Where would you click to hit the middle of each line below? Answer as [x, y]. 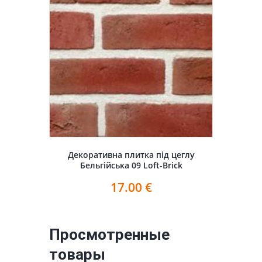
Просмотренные [109, 235]
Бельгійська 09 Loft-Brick [131, 165]
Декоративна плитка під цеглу [131, 154]
